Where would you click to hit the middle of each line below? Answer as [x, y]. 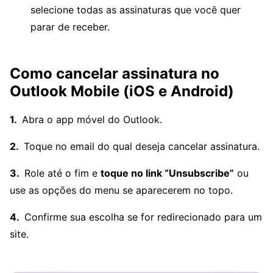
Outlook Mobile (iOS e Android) [122, 91]
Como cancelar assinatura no [115, 73]
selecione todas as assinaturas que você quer [136, 10]
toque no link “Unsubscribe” [167, 173]
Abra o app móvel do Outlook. [92, 119]
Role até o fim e [62, 173]
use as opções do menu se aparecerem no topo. [121, 190]
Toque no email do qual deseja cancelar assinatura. [142, 146]
